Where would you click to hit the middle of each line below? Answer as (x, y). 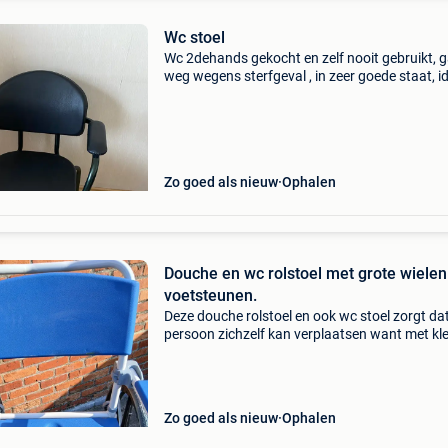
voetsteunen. (210, 295)
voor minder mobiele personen (256, 94)
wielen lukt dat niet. (223, 352)
